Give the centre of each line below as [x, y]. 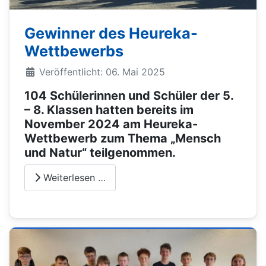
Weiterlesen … [73, 178]
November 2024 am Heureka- [111, 124]
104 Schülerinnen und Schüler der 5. [129, 95]
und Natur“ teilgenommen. [100, 152]
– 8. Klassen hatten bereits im [109, 110]
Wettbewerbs [74, 51]
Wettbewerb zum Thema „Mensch [123, 138]
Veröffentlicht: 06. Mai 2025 [102, 72]
